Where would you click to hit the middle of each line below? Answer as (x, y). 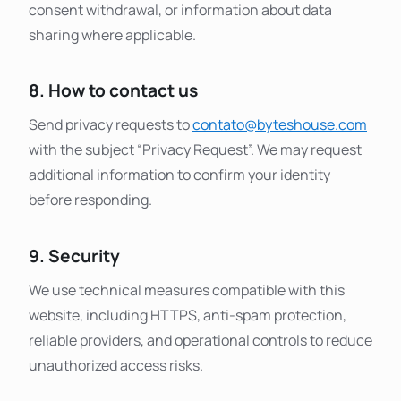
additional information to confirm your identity (179, 175)
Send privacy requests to (111, 125)
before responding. (90, 200)
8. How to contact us (113, 91)
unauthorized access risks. (116, 365)
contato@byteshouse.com (280, 125)
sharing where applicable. (112, 34)
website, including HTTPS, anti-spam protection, (188, 315)
